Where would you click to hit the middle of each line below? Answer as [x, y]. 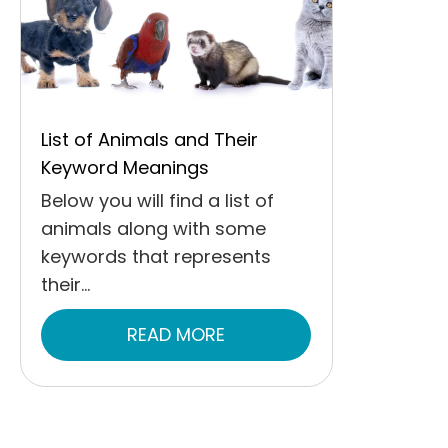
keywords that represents [156, 257]
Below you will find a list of [157, 201]
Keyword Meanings [127, 168]
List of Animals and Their [149, 140]
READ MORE [176, 335]
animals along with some [153, 229]
